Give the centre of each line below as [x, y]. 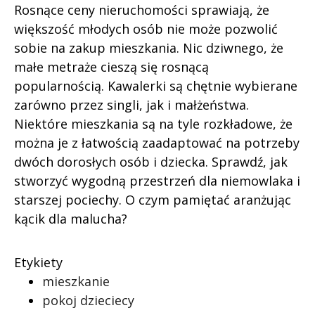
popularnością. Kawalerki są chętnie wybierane [156, 86]
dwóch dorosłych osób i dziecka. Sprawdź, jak [151, 162]
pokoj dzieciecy [88, 300]
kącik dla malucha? [71, 219]
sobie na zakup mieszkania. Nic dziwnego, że [149, 48]
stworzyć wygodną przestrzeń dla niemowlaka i [157, 181]
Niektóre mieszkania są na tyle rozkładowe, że [153, 124]
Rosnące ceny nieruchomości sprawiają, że [142, 10]
